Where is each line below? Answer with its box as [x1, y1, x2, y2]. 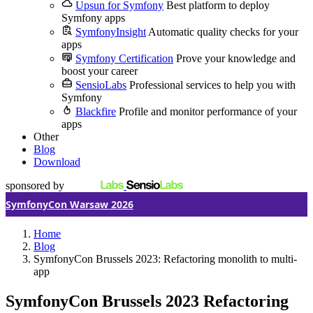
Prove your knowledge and [176, 52, 296, 64]
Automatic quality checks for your [148, 26, 298, 38]
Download [34, 156, 80, 168]
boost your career [61, 65, 138, 77]
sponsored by [6, 180, 64, 191]
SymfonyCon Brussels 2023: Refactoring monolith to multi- [34, 253, 297, 265]
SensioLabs [75, 79, 126, 91]
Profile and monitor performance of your [119, 105, 297, 117]
